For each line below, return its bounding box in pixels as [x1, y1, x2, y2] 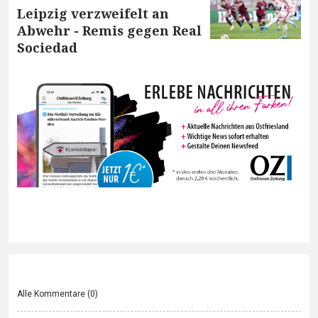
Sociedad [17, 38, 77, 56]
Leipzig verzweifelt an [17, 4, 169, 22]
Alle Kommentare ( [17, 287, 90, 300]
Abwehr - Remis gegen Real [17, 21, 202, 39]
